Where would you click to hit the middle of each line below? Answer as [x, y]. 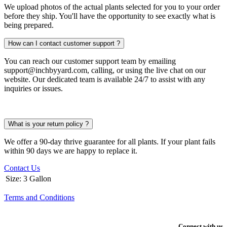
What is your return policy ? [48, 124]
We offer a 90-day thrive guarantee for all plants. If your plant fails [110, 142]
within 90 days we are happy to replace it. [72, 151]
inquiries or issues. [33, 89]
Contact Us [22, 168]
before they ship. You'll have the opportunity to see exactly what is [110, 16]
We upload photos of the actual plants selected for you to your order [112, 7]
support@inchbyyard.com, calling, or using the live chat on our [105, 70]
